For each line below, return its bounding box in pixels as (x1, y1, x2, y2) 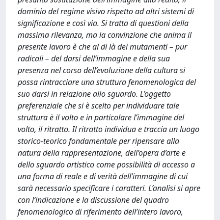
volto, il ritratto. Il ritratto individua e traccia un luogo (18, 124, 199, 135)
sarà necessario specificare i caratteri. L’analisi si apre (18, 183, 200, 193)
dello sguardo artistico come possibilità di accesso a (18, 159, 195, 170)
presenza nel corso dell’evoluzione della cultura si (18, 65, 185, 76)
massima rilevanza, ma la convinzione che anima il (18, 29, 192, 40)
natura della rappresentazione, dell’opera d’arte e (18, 147, 186, 158)
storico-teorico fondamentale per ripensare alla (18, 136, 179, 146)
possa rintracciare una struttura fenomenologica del (18, 77, 196, 87)
